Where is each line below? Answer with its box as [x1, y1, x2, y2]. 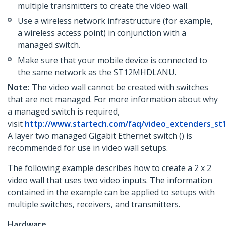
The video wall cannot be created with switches [30, 82, 208, 93]
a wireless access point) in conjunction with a [18, 27, 186, 39]
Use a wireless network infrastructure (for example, [18, 15, 213, 27]
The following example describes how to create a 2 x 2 [8, 162, 211, 174]
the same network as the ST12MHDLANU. [18, 67, 176, 78]
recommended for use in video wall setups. [8, 142, 168, 154]
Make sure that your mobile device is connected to [18, 54, 207, 66]
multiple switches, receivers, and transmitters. [8, 199, 180, 210]
